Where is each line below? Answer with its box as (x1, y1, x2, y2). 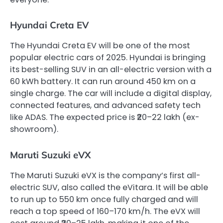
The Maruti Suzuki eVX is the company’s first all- (10, 169, 201, 181)
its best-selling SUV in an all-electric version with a (10, 64, 212, 76)
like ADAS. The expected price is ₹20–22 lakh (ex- (10, 111, 200, 123)
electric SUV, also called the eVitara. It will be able (10, 181, 208, 193)
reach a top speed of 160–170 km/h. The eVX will (10, 205, 200, 217)
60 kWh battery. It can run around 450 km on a (10, 76, 196, 88)
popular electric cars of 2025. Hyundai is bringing (10, 52, 206, 64)
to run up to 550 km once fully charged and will (10, 193, 198, 205)
